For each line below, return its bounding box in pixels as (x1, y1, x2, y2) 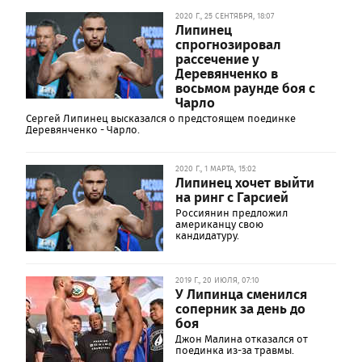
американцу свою (175, 217, 263, 232)
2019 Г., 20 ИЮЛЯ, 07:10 (175, 274, 259, 286)
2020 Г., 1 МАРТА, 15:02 (175, 162, 256, 175)
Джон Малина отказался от (175, 331, 308, 347)
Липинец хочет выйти (175, 171, 314, 192)
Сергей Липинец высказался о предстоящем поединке (26, 111, 296, 126)
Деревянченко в (175, 62, 278, 83)
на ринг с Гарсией (175, 186, 288, 207)
